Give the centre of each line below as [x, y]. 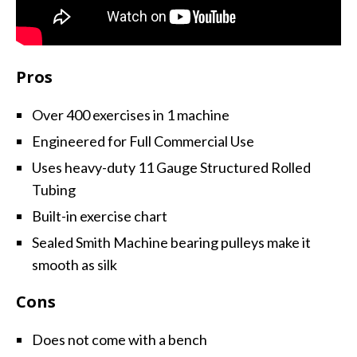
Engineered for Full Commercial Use [143, 141]
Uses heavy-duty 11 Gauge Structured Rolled [171, 168]
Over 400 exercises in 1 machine [131, 115]
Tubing [54, 190]
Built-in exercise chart [100, 216]
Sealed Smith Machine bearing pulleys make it [171, 243]
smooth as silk [75, 265]
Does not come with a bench [120, 340]
